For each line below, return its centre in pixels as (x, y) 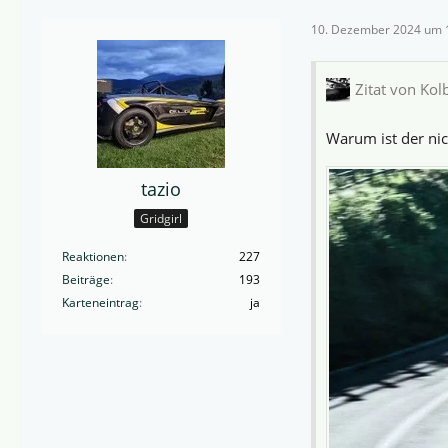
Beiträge (86, 280)
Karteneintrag (100, 303)
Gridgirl (161, 219)
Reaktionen (93, 257)
